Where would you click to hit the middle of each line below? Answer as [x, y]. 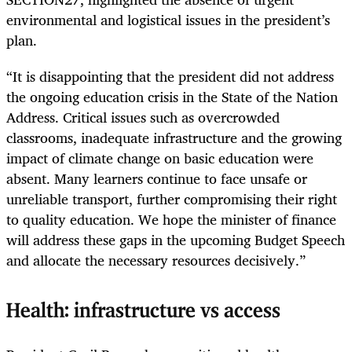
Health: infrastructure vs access [143, 311]
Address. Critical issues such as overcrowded [143, 117]
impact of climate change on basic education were [160, 158]
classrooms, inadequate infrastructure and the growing [174, 138]
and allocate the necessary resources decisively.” [156, 260]
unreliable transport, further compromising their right [172, 199]
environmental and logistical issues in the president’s [168, 19]
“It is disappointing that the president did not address [170, 77]
